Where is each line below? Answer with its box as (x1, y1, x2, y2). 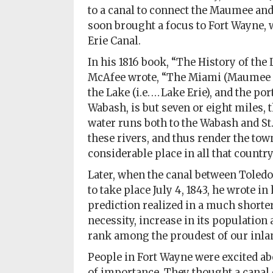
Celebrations (12, 106, 76, 119)
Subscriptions (12, 10, 80, 23)
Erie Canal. (87, 35, 141, 48)
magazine (12, 65, 60, 78)
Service (12, 230, 49, 244)
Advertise (12, 134, 60, 147)
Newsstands (12, 78, 71, 91)
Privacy (12, 258, 48, 272)
